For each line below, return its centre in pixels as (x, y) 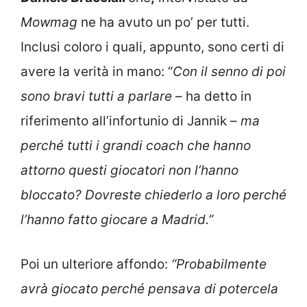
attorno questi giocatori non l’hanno (130, 170)
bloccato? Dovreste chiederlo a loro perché (153, 195)
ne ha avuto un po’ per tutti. (163, 22)
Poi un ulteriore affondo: (96, 264)
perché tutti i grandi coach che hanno (136, 146)
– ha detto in (212, 96)
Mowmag (49, 22)
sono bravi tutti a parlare (96, 96)
